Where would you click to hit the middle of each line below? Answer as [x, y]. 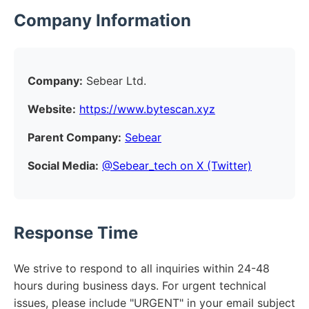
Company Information [102, 20]
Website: [52, 109]
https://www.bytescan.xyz [147, 109]
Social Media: [63, 165]
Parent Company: [74, 137]
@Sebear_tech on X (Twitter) [177, 165]
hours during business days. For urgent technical [140, 285]
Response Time [76, 232]
